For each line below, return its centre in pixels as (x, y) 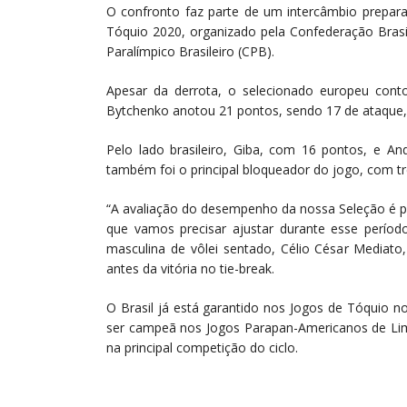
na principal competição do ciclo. (202, 347)
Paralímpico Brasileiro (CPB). (190, 51)
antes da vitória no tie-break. (190, 268)
